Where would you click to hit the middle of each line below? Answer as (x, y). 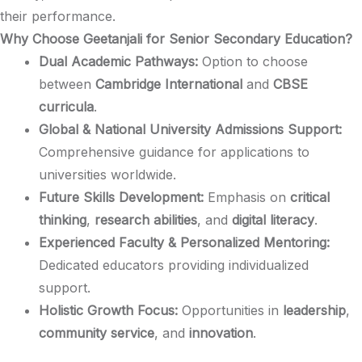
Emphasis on (247, 197)
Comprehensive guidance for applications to (174, 152)
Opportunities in (230, 310)
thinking (63, 220)
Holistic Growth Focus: (108, 310)
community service (97, 333)
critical (310, 197)
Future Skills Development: (121, 197)
